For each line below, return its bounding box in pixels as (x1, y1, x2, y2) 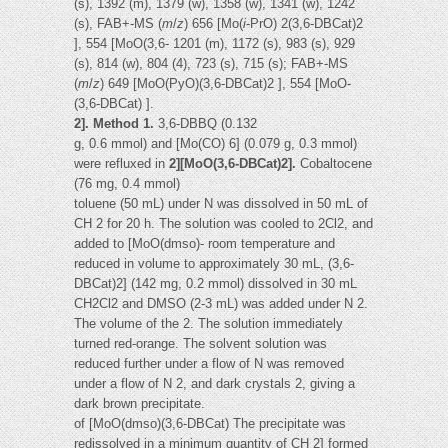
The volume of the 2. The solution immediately (74, 316, 343, 332)
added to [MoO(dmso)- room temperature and (74, 236, 335, 252)
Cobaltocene (300, 156, 372, 172)
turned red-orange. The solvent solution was (74, 336, 327, 352)
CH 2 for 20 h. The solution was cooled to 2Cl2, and (74, 216, 373, 232)
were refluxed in (74, 156, 169, 172)
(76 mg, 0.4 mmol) (74, 176, 180, 192)
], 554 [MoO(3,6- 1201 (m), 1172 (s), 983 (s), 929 (74, 36, 355, 52)
